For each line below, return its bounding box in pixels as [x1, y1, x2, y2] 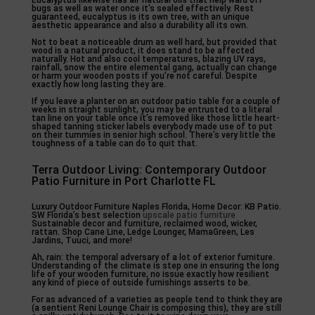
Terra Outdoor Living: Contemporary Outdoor [31, 162, 266, 176]
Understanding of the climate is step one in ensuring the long [31, 260, 279, 271]
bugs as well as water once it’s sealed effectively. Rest [31, 3, 254, 13]
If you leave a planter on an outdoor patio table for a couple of [31, 96, 281, 106]
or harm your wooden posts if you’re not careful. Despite [31, 70, 257, 81]
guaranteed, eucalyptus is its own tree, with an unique [31, 11, 250, 22]
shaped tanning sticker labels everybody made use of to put [31, 121, 273, 131]
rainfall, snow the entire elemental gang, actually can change [31, 62, 277, 72]
